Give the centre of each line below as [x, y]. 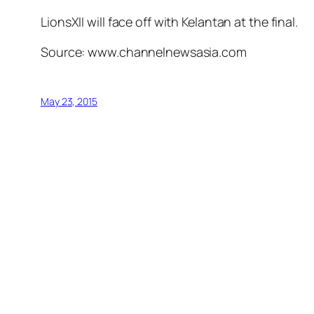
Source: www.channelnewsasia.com [144, 52]
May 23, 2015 [69, 102]
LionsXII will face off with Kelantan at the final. [169, 22]
